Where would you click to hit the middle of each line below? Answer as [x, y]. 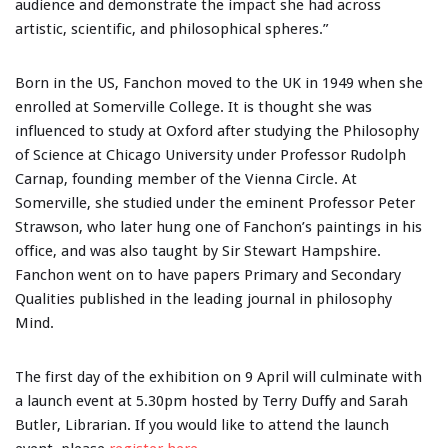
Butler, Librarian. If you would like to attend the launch [202, 425]
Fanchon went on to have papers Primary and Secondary [208, 275]
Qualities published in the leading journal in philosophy [203, 299]
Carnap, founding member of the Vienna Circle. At [186, 179]
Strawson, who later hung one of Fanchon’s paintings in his [218, 227]
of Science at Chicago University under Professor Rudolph [210, 155]
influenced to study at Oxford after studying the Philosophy [217, 131]
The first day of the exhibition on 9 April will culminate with [218, 377]
